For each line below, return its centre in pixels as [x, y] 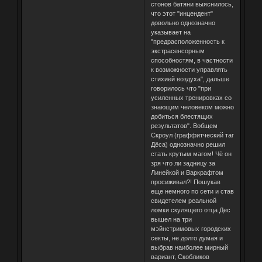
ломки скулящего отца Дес [190, 210]
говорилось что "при [181, 88]
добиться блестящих [182, 116]
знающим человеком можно [192, 107]
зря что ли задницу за [183, 163]
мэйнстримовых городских [191, 228]
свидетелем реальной [183, 200]
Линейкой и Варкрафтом [187, 172]
